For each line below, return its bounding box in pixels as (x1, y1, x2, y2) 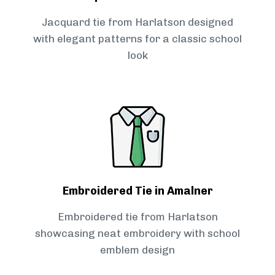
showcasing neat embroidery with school (35, 227, 240, 240)
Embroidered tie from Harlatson (57, 211, 218, 223)
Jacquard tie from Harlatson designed (42, 16, 233, 29)
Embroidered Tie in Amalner (62, 184, 213, 198)
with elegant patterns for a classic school (33, 33, 242, 45)
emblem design (100, 244, 175, 257)
